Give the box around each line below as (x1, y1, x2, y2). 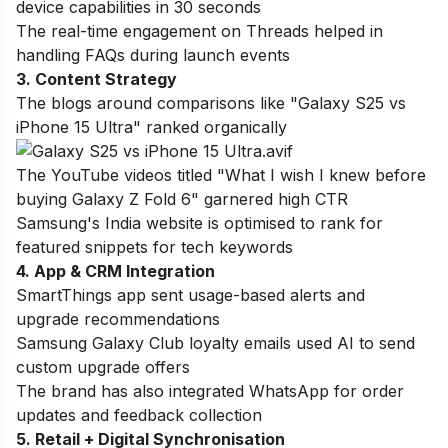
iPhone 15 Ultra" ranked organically (16, 116, 287, 137)
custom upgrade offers (16, 356, 190, 377)
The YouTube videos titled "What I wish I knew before (16, 164, 426, 185)
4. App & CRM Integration (16, 260, 215, 281)
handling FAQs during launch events (16, 44, 290, 65)
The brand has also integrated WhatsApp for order (16, 380, 404, 401)
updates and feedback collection (16, 404, 262, 425)
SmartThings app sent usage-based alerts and (16, 284, 365, 305)
